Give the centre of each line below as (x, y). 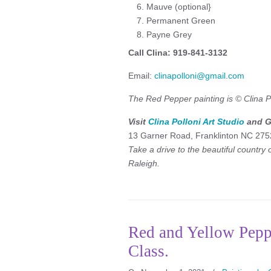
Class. (149, 251)
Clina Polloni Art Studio (196, 122)
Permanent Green (181, 21)
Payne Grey (169, 34)
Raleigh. (144, 163)
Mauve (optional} (179, 7)
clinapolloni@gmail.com (199, 76)
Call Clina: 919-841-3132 (178, 53)
